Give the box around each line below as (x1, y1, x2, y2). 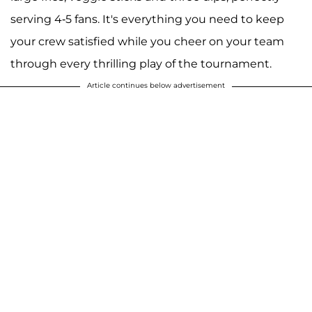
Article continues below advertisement (87, 81, 225, 91)
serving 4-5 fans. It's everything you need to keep (10, 13, 284, 26)
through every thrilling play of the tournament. (10, 57, 272, 71)
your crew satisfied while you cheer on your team (10, 35, 284, 49)
